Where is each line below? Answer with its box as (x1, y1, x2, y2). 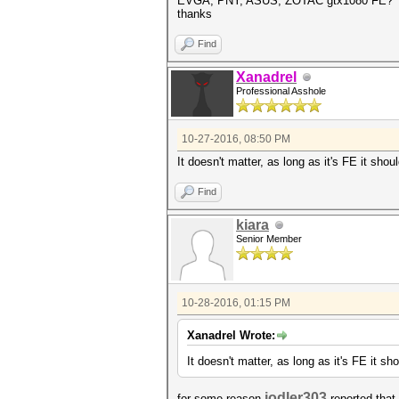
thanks (177, 7, 212, 20)
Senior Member (236, 233, 302, 244)
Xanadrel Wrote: (187, 329, 275, 342)
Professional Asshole (236, 85, 326, 96)
